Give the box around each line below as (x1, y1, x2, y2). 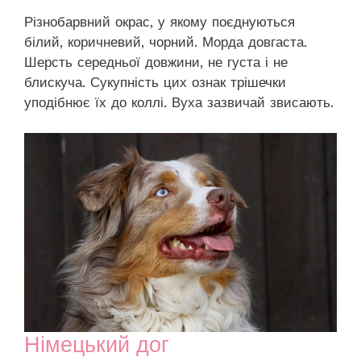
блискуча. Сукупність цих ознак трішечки (24, 73, 286, 90)
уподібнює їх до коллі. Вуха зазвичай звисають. (24, 93, 334, 110)
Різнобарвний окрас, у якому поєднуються (24, 13, 295, 30)
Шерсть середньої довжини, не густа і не (24, 53, 288, 70)
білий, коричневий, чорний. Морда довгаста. (24, 33, 307, 50)
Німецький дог (24, 331, 169, 358)
